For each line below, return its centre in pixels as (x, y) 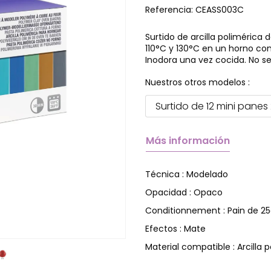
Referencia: (170, 10)
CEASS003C (220, 10)
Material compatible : (191, 247)
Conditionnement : (186, 211)
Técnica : (166, 174)
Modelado (207, 174)
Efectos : (165, 229)
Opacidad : (169, 192)
